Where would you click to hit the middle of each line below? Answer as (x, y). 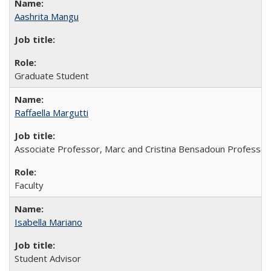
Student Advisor (48, 258)
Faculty (29, 185)
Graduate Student (52, 75)
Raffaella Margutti (51, 112)
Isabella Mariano (48, 222)
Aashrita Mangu (47, 16)
